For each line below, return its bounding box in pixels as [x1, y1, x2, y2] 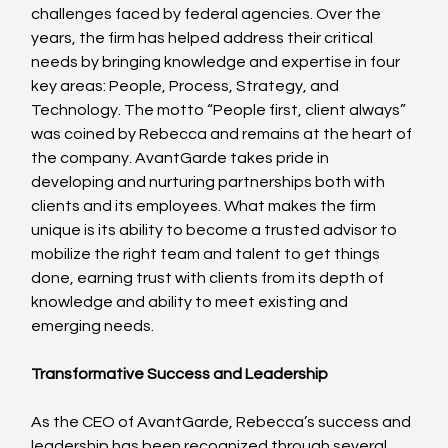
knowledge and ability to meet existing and [31, 293, 352, 310]
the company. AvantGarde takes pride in [31, 149, 333, 166]
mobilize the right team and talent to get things [31, 245, 384, 262]
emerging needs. [31, 317, 155, 334]
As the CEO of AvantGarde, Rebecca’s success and [31, 413, 415, 430]
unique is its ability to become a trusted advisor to [31, 221, 401, 238]
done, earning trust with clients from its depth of [31, 269, 388, 286]
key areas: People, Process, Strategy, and [31, 77, 343, 94]
